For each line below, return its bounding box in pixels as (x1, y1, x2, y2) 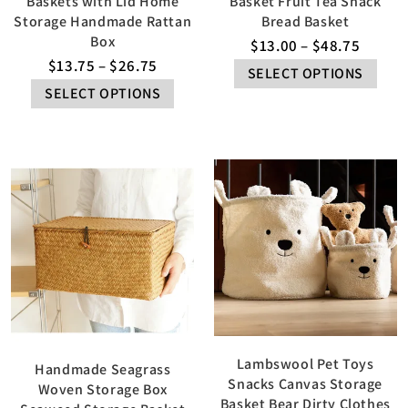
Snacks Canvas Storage (228, 374, 383, 394)
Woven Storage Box (37, 380, 168, 400)
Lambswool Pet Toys (236, 354, 374, 374)
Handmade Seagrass (35, 360, 171, 380)
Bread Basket (261, 11, 350, 31)
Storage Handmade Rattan (14, 11, 192, 31)
